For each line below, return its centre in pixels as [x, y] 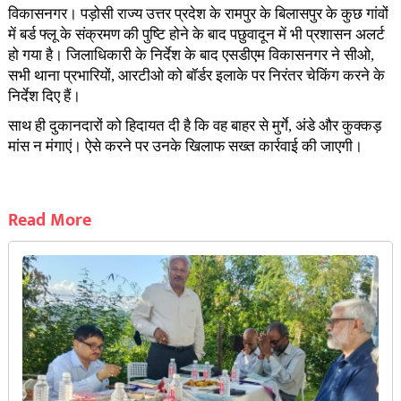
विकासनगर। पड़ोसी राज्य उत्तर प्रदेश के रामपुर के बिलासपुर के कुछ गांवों [198, 13]
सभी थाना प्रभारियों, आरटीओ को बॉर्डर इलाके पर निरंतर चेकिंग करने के [196, 75]
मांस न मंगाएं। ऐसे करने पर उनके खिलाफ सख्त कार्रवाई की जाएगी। [185, 146]
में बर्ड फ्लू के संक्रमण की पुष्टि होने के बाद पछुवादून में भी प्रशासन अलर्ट [196, 34]
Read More [49, 220]
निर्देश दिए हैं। [44, 96]
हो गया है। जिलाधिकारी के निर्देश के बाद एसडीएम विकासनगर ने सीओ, [191, 55]
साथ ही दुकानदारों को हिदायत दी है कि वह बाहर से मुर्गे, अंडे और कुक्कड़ [194, 125]
